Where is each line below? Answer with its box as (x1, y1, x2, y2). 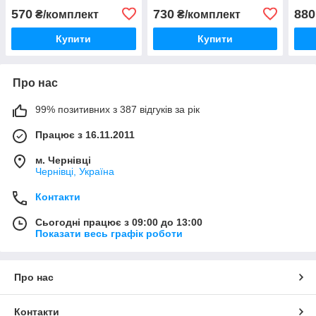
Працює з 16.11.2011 (35, 128, 135, 140)
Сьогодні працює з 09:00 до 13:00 (35, 216, 202, 228)
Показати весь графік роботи (35, 227, 183, 239)
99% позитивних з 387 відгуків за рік (35, 103, 200, 115)
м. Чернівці (35, 154, 91, 166)
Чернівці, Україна (35, 165, 114, 177)
